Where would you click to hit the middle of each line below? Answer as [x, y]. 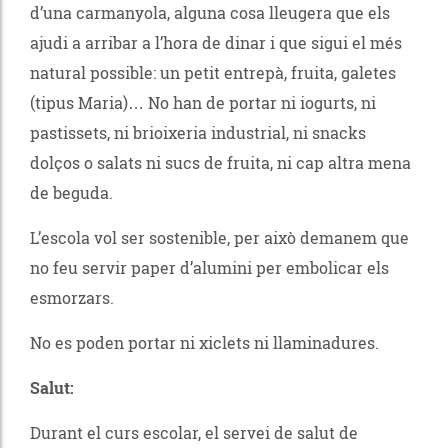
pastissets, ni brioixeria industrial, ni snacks [198, 132]
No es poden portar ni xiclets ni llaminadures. [204, 342]
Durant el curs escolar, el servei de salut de [194, 432]
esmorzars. [72, 297]
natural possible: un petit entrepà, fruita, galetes [213, 72]
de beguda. [73, 192]
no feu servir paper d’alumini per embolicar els [209, 267]
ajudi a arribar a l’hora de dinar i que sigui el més [216, 42]
